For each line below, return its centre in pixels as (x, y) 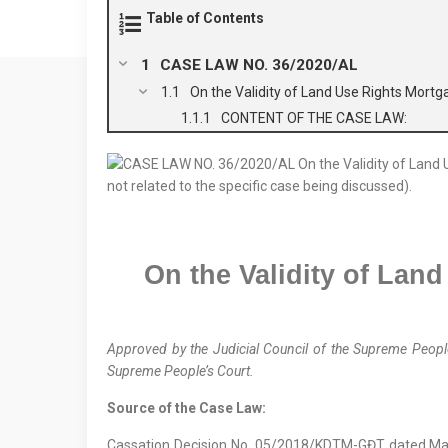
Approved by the (160, 349)
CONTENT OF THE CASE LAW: (314, 118)
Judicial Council (260, 349)
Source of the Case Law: (186, 408)
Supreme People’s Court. (180, 371)
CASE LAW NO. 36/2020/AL (259, 65)
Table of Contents (205, 18)
